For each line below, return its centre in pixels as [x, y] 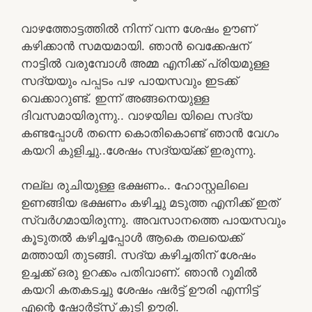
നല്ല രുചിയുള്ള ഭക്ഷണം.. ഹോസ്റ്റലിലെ [134, 185]
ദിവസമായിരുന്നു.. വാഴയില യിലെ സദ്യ [136, 115]
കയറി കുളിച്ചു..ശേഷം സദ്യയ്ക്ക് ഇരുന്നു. [139, 150]
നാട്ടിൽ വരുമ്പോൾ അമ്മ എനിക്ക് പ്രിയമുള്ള [145, 63]
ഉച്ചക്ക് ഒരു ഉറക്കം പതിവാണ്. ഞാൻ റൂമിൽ [139, 272]
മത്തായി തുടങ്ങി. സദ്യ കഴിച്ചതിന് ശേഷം [138, 255]
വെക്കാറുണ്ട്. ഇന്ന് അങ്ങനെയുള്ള [115, 98]
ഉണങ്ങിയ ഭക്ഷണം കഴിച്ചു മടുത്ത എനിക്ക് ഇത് [150, 202]
